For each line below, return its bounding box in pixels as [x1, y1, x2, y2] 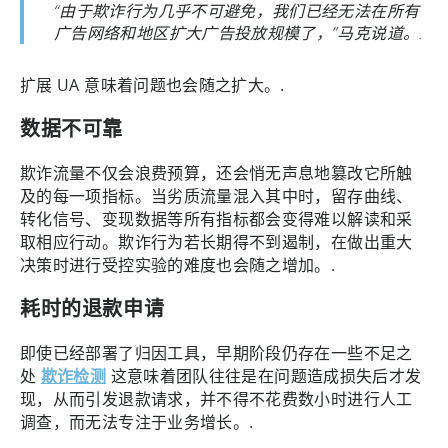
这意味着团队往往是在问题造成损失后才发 [106, 364, 422, 387]
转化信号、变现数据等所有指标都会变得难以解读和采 [20, 207, 413, 230]
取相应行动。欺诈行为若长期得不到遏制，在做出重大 [20, 230, 413, 253]
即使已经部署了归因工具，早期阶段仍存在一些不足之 [20, 341, 413, 364]
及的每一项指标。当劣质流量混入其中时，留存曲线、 [20, 184, 413, 207]
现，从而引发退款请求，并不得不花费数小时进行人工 [20, 387, 413, 410]
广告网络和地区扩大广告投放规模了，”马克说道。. [54, 21, 424, 43]
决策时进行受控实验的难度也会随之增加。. [20, 253, 340, 276]
